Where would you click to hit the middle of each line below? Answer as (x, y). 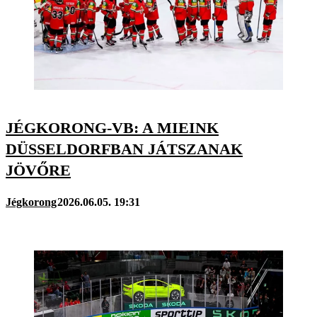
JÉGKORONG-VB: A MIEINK (112, 127)
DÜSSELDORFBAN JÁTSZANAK (124, 149)
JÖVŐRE (38, 170)
